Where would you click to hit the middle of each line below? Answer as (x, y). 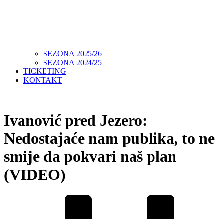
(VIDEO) (35, 175)
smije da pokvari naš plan (90, 157)
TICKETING (45, 71)
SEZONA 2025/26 (72, 53)
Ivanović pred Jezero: (76, 120)
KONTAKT (43, 80)
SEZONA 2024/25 (72, 62)
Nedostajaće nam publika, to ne (109, 139)
